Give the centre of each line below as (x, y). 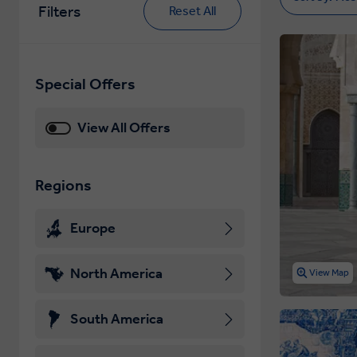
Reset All (192, 11)
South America (117, 319)
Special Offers (85, 84)
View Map (330, 273)
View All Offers (124, 127)
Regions (63, 185)
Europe (93, 228)
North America (116, 273)
